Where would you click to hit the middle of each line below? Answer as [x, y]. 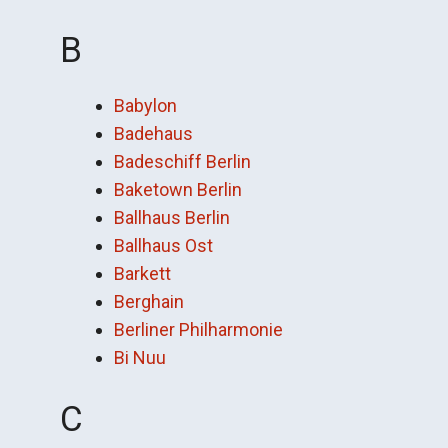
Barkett [142, 273]
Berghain [149, 301]
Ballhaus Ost [163, 245]
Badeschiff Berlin [182, 161]
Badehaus [153, 133]
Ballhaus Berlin [172, 217]
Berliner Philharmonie [198, 329]
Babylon [145, 105]
